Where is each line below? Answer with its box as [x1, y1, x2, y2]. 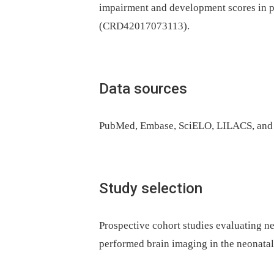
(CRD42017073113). [99, 20, 190, 32]
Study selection [99, 180, 202, 198]
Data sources [99, 80, 187, 98]
